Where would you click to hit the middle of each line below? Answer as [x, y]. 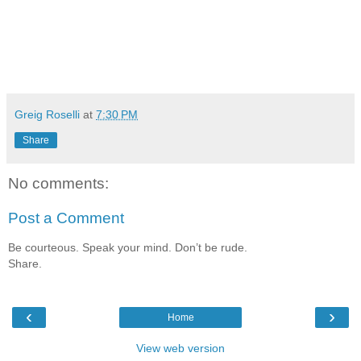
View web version [180, 349]
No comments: [58, 183]
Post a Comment [66, 218]
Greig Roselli [47, 114]
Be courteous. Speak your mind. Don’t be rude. [128, 247]
